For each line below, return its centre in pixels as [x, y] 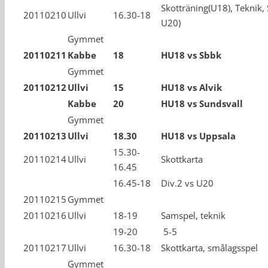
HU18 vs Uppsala [198, 136]
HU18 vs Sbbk [191, 55]
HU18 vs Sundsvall [202, 103]
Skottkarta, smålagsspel [209, 248]
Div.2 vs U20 [187, 183]
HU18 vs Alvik [191, 87]
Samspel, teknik [193, 215]
